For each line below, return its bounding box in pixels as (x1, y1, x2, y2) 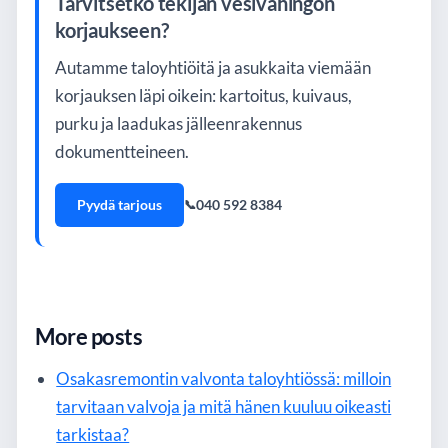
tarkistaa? (56, 423, 130, 445)
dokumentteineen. (55, 141, 189, 162)
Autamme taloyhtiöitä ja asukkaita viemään (55, 57, 371, 78)
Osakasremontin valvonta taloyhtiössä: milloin (56, 367, 392, 389)
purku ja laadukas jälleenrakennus (55, 113, 302, 134)
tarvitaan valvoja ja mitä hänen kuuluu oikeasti (56, 395, 392, 417)
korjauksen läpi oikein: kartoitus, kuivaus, (55, 85, 352, 106)
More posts (35, 322, 143, 350)
